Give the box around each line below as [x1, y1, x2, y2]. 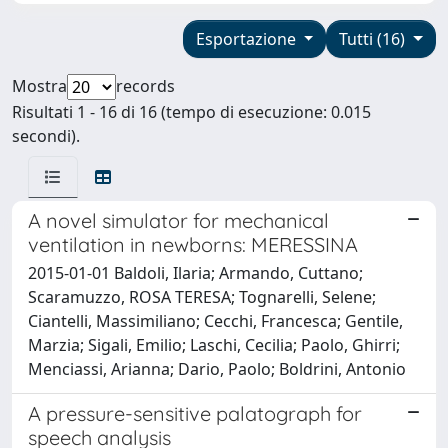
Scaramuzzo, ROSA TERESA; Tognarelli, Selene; [28, 285, 376, 308]
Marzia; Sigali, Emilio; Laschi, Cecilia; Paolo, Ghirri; [28, 333, 400, 356]
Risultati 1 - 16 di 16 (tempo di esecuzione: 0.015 [12, 100, 371, 123]
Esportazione [195, 27, 300, 50]
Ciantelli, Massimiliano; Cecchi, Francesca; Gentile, [28, 309, 403, 332]
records [116, 74, 175, 97]
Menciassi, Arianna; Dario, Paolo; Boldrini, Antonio [28, 357, 406, 380]
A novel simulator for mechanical [28, 207, 329, 233]
